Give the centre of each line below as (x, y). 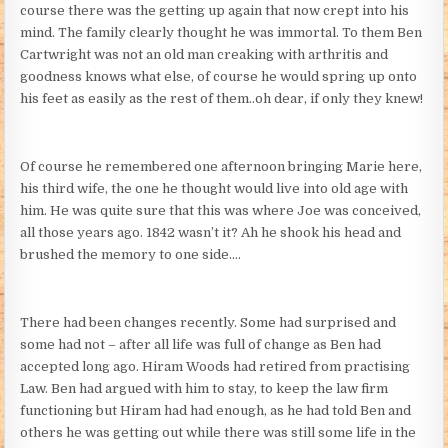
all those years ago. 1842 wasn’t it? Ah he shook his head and (211, 232)
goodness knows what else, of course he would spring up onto (219, 76)
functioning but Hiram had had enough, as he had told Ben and (216, 410)
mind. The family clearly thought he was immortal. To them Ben (221, 32)
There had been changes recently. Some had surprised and (208, 322)
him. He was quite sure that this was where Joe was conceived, (221, 210)
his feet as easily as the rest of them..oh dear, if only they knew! (222, 98)
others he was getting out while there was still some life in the (218, 432)
